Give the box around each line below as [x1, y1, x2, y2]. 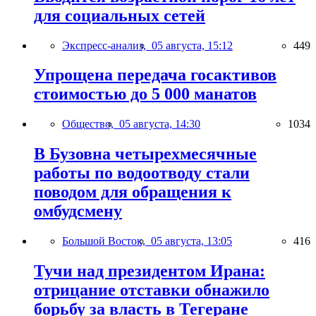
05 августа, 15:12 [152, 39, 233, 51]
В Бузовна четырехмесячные [34, 145, 257, 164]
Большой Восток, [62, 235, 151, 248]
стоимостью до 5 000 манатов [34, 85, 257, 104]
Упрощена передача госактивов [34, 66, 276, 85]
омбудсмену [34, 202, 122, 221]
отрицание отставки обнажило [34, 281, 269, 300]
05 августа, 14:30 [119, 118, 200, 130]
